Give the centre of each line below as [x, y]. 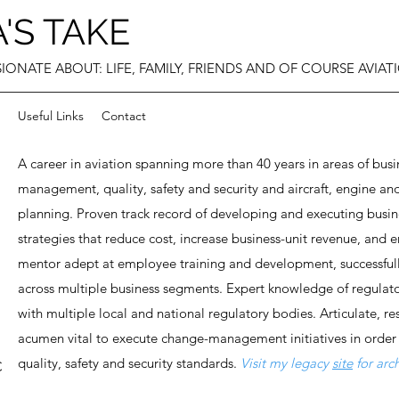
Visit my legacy [286, 363]
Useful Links [51, 116]
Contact [124, 116]
